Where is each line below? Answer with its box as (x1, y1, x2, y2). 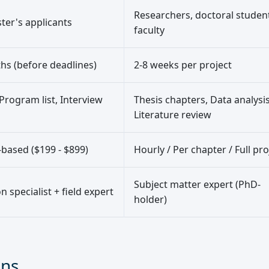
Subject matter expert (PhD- (134, 178, 261, 192)
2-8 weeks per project (134, 58, 232, 72)
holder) (134, 193, 167, 207)
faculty (134, 23, 165, 37)
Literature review (134, 108, 211, 122)
